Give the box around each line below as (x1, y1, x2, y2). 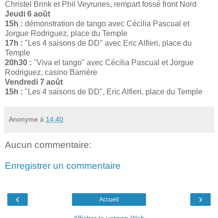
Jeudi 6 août (5, 9, 50, 18)
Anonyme (9, 115, 38, 123)
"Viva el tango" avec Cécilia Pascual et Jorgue (32, 58, 194, 67)
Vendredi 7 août (5, 77, 63, 86)
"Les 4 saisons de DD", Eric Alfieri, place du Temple (23, 87, 202, 96)
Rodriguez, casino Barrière (5, 68, 97, 76)
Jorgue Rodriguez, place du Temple (5, 29, 127, 37)
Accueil (99, 196, 119, 203)
